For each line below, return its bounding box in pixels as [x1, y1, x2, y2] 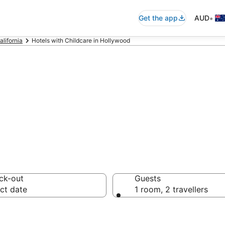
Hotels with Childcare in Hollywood [32, 37, 130, 44]
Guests [135, 173, 161, 183]
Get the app [139, 14, 178, 22]
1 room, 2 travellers [135, 184, 208, 194]
